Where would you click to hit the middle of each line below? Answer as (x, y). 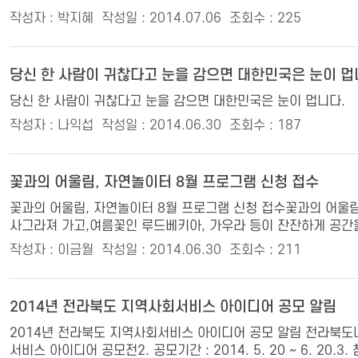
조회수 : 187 (265, 125)
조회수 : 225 (265, 18)
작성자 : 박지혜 (52, 18)
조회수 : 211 (265, 250)
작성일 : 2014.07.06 (161, 18)
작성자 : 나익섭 (52, 125)
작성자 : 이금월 (52, 250)
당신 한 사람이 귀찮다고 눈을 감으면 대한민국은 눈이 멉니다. (177, 101)
